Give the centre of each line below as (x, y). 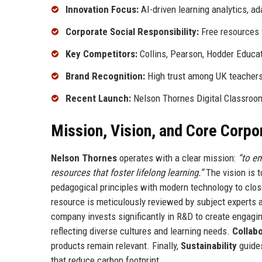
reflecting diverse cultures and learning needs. (142, 231)
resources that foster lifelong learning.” (127, 172)
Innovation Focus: (102, 10)
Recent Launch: (98, 98)
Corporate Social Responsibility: (132, 32)
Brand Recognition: (105, 76)
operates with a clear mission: (177, 158)
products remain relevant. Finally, (116, 245)
